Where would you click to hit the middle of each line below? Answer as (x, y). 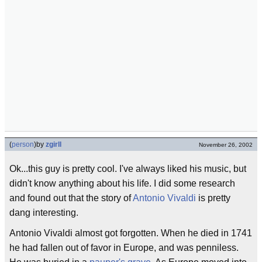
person (23, 144)
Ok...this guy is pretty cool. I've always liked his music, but (128, 169)
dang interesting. (44, 213)
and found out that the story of (71, 198)
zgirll (54, 144)
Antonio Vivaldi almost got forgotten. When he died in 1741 (131, 233)
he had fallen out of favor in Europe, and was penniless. (124, 248)
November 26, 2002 (226, 145)
